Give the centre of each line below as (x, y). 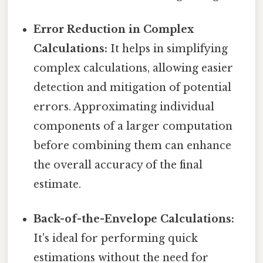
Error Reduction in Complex (114, 30)
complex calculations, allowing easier (134, 68)
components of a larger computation (133, 127)
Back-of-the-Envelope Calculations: (134, 219)
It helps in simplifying (168, 49)
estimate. (58, 185)
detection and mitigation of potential (133, 88)
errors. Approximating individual (124, 107)
